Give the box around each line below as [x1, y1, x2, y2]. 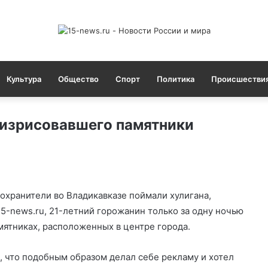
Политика [156, 74, 194, 84]
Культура [6, 74, 41, 84]
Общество [57, 74, 99, 84]
